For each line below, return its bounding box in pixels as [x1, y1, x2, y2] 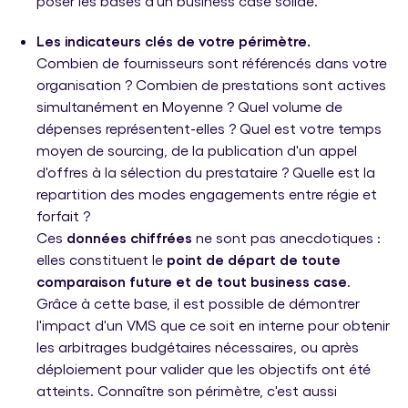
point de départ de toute [167, 250, 341, 268]
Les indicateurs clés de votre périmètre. [36, 31, 311, 49]
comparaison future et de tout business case [36, 271, 347, 290]
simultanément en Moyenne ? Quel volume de [36, 97, 342, 115]
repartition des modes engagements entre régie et [36, 184, 377, 202]
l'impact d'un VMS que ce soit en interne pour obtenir [36, 315, 390, 333]
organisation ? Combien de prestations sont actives [36, 75, 386, 93]
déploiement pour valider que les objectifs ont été [36, 359, 371, 377]
